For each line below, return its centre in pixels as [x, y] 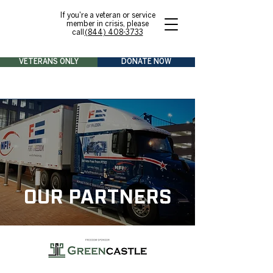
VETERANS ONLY [49, 62]
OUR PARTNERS [97, 195]
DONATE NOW [146, 62]
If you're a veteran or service [107, 16]
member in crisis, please [107, 24]
